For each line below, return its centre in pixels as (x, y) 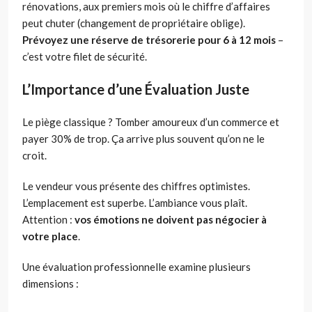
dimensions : (50, 284)
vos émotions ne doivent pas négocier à (171, 220)
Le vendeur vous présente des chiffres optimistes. (136, 186)
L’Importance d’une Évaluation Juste (136, 89)
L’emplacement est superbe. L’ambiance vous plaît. (135, 203)
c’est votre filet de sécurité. (85, 57)
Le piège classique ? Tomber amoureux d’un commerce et (151, 122)
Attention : (48, 220)
